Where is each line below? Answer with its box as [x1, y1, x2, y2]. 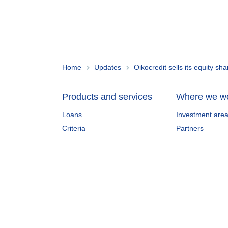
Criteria [62, 124, 85, 133]
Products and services [62, 91, 152, 102]
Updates [94, 63, 121, 71]
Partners [176, 124, 204, 133]
